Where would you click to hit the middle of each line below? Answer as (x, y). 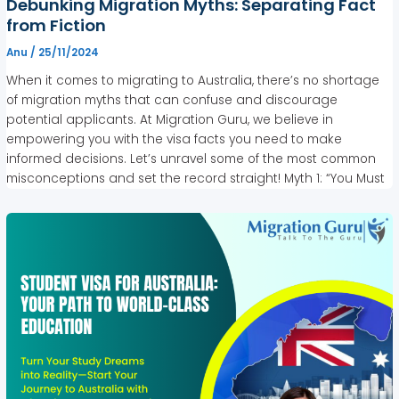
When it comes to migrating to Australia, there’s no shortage (193, 80)
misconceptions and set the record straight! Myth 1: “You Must (196, 178)
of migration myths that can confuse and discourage (172, 100)
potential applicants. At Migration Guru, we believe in (170, 119)
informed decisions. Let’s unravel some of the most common (191, 159)
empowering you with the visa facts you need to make (175, 139)
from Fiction (57, 25)
